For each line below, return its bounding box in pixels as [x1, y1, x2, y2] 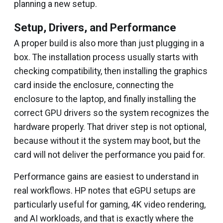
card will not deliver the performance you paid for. [14, 150, 205, 160]
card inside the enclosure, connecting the [14, 80, 174, 90]
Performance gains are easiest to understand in [14, 172, 199, 182]
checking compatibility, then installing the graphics [14, 66, 208, 76]
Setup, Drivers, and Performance [14, 21, 176, 34]
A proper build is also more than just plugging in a [14, 38, 204, 48]
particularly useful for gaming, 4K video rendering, [14, 200, 206, 210]
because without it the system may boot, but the [14, 136, 201, 146]
